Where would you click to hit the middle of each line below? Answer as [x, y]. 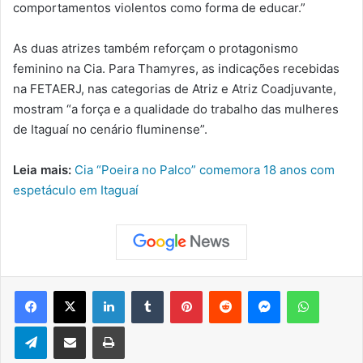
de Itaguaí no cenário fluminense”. [110, 130]
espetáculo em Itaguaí [76, 190]
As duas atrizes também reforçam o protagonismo [156, 49]
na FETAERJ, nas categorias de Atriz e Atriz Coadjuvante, [175, 89]
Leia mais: [44, 170]
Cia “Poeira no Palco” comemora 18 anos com [205, 170]
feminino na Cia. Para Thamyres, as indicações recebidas [176, 69]
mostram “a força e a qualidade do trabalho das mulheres [176, 109]
